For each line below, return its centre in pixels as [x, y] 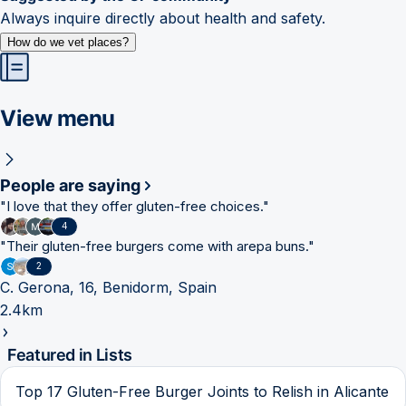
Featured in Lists [70, 354]
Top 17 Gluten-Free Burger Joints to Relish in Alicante [202, 391]
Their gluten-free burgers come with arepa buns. [157, 246]
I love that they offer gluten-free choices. [135, 206]
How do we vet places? [68, 42]
